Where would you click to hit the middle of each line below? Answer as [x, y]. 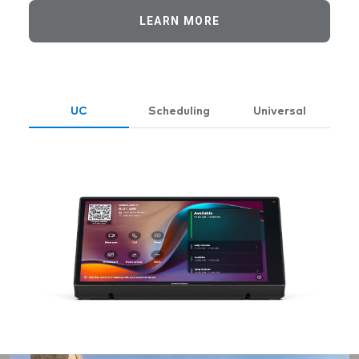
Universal [280, 112]
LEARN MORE [179, 20]
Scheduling [179, 112]
